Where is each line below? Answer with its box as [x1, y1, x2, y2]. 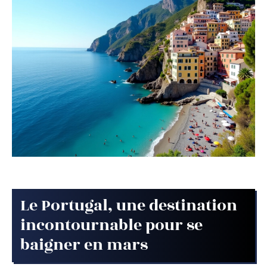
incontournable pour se [20, 213, 203, 238]
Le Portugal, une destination [20, 194, 237, 218]
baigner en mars [20, 233, 148, 257]
